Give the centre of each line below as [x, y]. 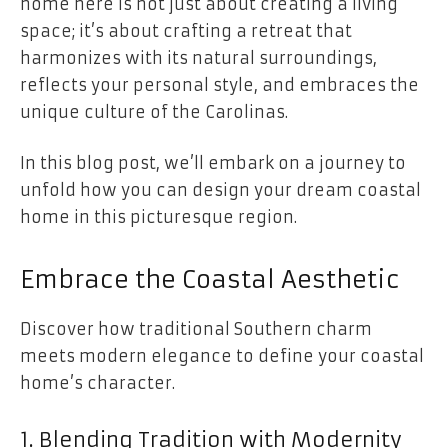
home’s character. [97, 383]
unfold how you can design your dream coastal [220, 190]
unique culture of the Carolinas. [156, 111]
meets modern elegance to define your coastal [222, 356]
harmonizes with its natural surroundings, [198, 57]
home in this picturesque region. [158, 217]
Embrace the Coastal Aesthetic [210, 280]
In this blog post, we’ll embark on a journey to [213, 163]
